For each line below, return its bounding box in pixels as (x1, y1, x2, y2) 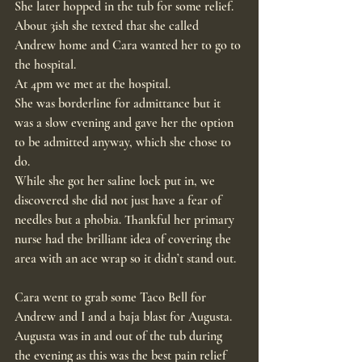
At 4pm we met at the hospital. (15, 75, 170, 92)
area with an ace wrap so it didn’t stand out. (15, 250, 236, 267)
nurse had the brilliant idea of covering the (15, 230, 234, 247)
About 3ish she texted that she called (15, 17, 202, 34)
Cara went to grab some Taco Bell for (15, 288, 209, 305)
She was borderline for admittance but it (15, 95, 224, 112)
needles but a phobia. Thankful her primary (15, 211, 238, 228)
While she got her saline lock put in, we (15, 172, 218, 189)
